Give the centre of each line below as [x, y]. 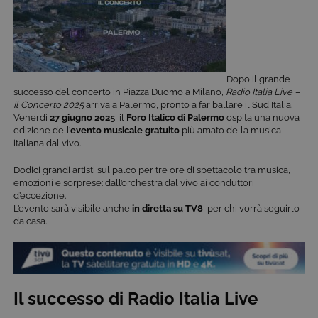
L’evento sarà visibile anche [73, 208]
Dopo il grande [258, 79]
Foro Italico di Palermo [175, 117]
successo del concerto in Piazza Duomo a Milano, [120, 92]
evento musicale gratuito [125, 130]
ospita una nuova [262, 117]
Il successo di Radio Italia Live [136, 298]
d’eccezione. [40, 195]
